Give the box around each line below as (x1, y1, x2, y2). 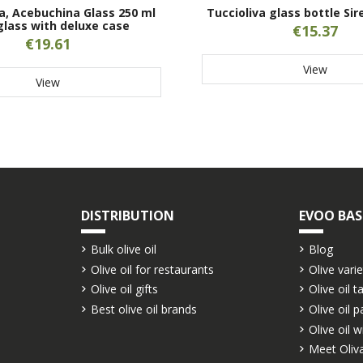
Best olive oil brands (91, 301, 198, 318)
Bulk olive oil (91, 241, 157, 258)
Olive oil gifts (91, 281, 159, 297)
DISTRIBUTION (81, 206, 175, 224)
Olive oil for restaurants (91, 261, 215, 277)
